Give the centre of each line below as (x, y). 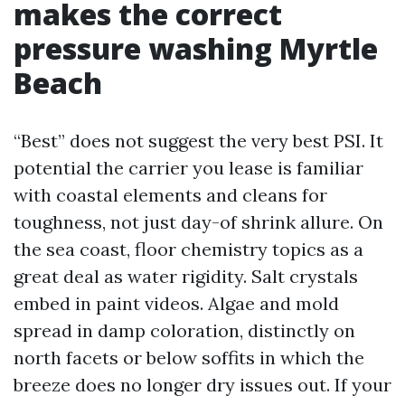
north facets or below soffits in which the (189, 358)
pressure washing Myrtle (196, 48)
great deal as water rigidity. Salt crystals (186, 276)
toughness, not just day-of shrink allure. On (198, 222)
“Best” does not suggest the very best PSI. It (198, 141)
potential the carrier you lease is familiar (188, 168)
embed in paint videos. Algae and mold (176, 303)
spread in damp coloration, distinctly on (184, 330)
